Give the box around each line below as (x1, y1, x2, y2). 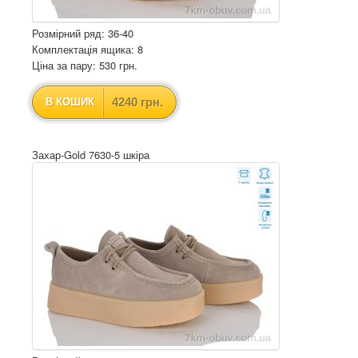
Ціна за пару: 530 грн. (32, 58, 137, 73)
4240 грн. (112, 95, 163, 109)
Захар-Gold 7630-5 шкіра (32, 147, 149, 162)
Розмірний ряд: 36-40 (32, 26, 133, 41)
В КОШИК (46, 96, 94, 108)
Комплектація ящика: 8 (32, 42, 143, 57)
